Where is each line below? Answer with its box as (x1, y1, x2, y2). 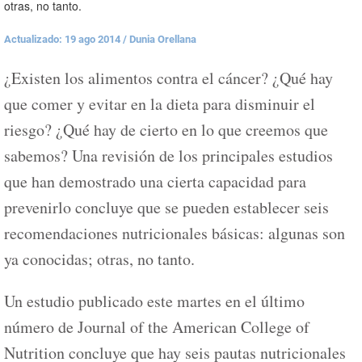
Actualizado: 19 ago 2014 (4, 33, 123, 45)
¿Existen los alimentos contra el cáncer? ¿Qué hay (4, 67, 333, 89)
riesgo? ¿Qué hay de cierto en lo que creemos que (4, 119, 328, 141)
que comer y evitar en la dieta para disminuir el (4, 93, 315, 115)
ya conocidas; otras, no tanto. (4, 248, 195, 270)
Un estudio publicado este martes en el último (4, 290, 305, 312)
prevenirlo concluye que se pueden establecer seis (4, 196, 329, 218)
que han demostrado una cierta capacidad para (4, 170, 306, 192)
